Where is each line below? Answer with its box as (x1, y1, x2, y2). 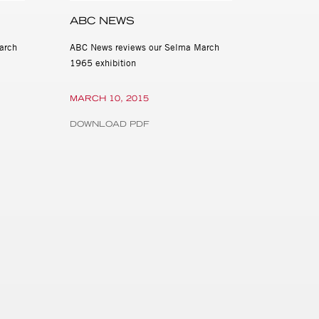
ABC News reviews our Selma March (70, 41, 220, 53)
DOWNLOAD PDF (70, 118, 150, 129)
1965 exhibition (70, 56, 137, 68)
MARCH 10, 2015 (70, 93, 150, 103)
